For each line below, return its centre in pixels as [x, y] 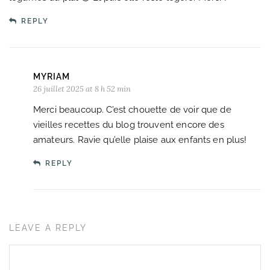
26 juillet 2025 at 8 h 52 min [82, 89]
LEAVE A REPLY [48, 228]
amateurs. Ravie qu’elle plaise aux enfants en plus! [140, 140]
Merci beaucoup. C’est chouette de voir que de [132, 109]
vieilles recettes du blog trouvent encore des [129, 124]
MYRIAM [52, 76]
